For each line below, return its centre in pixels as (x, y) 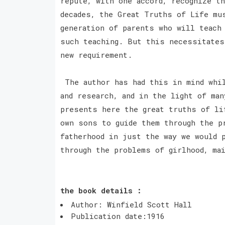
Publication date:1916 (118, 216)
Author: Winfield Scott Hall (131, 204)
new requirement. (96, 54)
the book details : (101, 190)
